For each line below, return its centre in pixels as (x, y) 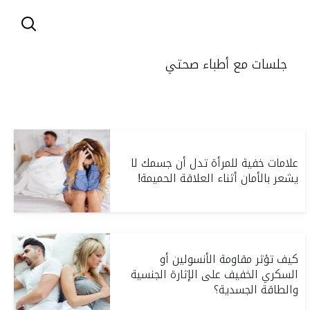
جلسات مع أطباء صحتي (226, 65)
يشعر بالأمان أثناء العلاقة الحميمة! (218, 178)
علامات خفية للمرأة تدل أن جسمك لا (215, 163)
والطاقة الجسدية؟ (256, 290)
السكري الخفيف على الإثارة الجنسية (215, 274)
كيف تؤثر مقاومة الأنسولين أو (229, 259)
